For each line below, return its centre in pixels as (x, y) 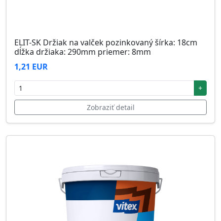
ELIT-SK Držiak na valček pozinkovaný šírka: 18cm (106, 43)
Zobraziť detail (110, 108)
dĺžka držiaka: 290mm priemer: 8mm (83, 52)
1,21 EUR (31, 67)
